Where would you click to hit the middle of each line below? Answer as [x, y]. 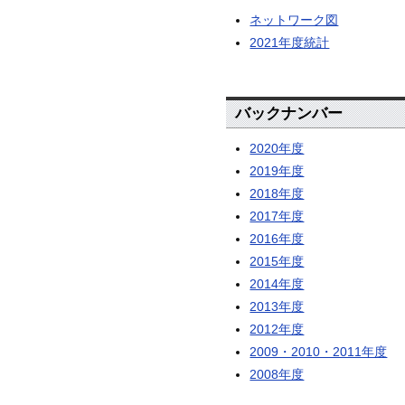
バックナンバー [289, 113]
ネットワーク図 [294, 20]
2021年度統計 [290, 42]
